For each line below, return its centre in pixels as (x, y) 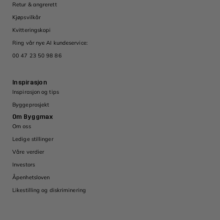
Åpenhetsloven (31, 178)
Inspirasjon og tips (36, 92)
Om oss (22, 126)
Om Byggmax (33, 117)
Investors (24, 165)
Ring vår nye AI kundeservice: (50, 43)
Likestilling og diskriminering (49, 190)
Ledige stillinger (33, 139)
